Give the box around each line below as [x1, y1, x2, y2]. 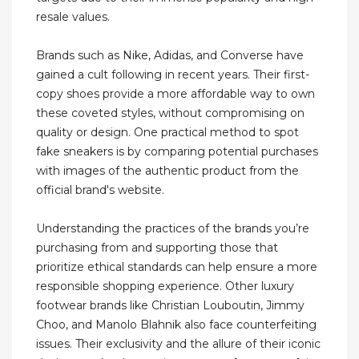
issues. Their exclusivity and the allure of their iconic [36, 337, 321, 352]
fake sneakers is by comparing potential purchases [36, 144, 318, 159]
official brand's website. [36, 183, 164, 198]
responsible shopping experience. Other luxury [36, 279, 294, 294]
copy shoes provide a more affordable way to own [36, 87, 315, 102]
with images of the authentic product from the [36, 163, 299, 179]
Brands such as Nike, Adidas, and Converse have [36, 48, 304, 63]
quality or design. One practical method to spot [36, 125, 299, 140]
